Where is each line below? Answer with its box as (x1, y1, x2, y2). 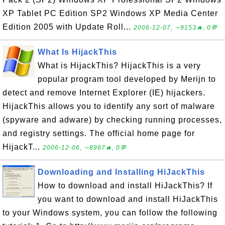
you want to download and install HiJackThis (38, 195, 218, 203)
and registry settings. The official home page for (3, 129, 195, 138)
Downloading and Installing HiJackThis (38, 168, 205, 176)
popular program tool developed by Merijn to (38, 75, 216, 83)
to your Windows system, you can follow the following (3, 208, 217, 217)
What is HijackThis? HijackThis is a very (38, 61, 201, 70)
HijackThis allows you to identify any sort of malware (3, 102, 215, 110)
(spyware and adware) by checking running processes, (3, 116, 222, 124)
